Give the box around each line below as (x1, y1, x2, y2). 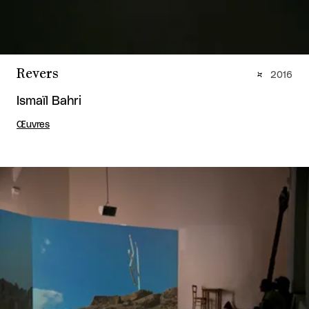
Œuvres (17, 119, 50, 130)
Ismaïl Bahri (17, 94, 81, 108)
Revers (17, 66, 59, 81)
